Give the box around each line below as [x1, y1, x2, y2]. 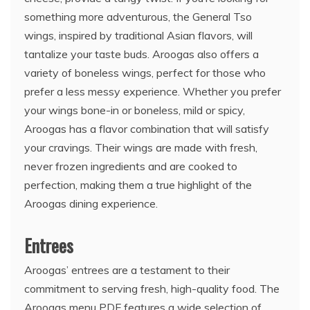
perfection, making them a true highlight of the [24, 178, 252, 192]
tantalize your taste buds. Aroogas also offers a [24, 47, 259, 61]
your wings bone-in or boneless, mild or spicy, [24, 103, 245, 117]
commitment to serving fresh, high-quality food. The [24, 282, 280, 295]
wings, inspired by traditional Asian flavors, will [24, 28, 253, 42]
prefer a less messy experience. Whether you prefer [24, 84, 281, 98]
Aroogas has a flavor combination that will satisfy [24, 122, 269, 136]
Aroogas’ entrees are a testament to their [24, 263, 230, 277]
